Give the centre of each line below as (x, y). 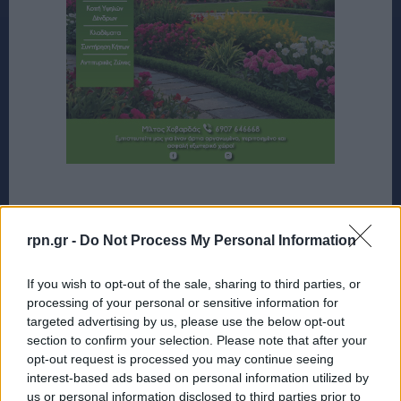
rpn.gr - (53, 240)
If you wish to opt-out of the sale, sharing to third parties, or (194, 283)
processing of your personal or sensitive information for (183, 302)
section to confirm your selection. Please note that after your (197, 340)
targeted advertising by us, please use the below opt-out (186, 321)
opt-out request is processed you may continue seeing (180, 358)
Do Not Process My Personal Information (218, 240)
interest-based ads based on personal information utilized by (198, 377)
